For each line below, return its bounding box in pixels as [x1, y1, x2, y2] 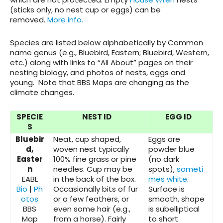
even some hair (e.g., [53, 204, 130, 215]
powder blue [148, 144, 195, 155]
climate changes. [10, 87, 74, 98]
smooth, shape [148, 194, 205, 205]
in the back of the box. [53, 174, 136, 185]
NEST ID [82, 111, 111, 122]
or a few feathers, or [53, 194, 129, 205]
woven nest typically [53, 144, 129, 155]
